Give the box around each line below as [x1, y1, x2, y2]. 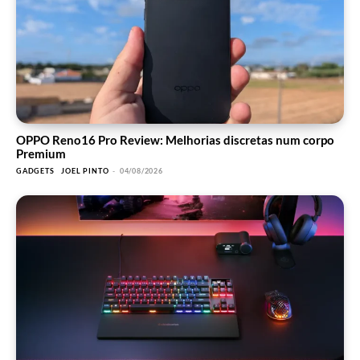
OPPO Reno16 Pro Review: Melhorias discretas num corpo [16, 133, 334, 148]
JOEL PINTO [61, 166, 109, 176]
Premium [16, 146, 66, 162]
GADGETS [16, 166, 55, 176]
